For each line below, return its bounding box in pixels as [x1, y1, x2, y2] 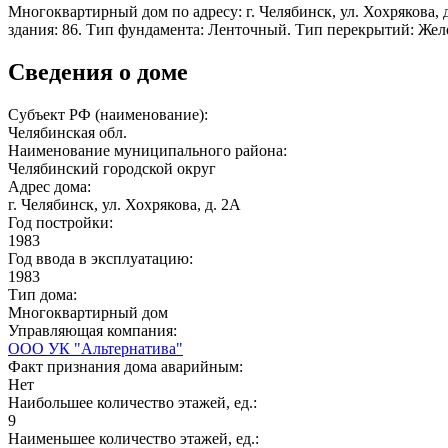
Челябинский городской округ [8, 159, 216, 177]
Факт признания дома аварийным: [8, 357, 247, 375]
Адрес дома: [8, 177, 95, 195]
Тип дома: [8, 285, 81, 303]
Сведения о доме [8, 58, 188, 85]
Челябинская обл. [8, 123, 127, 141]
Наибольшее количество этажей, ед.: [8, 393, 261, 411]
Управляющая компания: [8, 321, 181, 339]
